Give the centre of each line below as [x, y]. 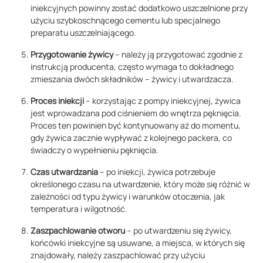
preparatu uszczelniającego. [83, 33]
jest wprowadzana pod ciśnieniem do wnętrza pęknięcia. [136, 113]
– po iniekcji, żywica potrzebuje [157, 172]
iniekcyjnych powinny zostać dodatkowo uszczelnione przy [139, 8]
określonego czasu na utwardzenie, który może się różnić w [140, 184]
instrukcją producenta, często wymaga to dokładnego [132, 67]
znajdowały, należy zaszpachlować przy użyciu [118, 255]
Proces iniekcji [57, 101]
